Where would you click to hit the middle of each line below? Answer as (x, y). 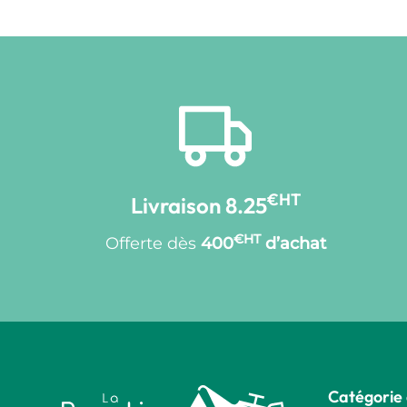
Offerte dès (153, 244)
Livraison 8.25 (199, 206)
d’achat (293, 244)
